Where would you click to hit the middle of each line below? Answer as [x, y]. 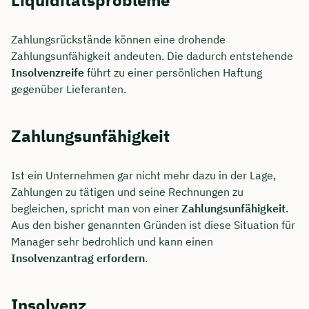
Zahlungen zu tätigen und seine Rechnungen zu [127, 191]
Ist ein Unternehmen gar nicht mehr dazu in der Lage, [143, 175]
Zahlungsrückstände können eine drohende [118, 39]
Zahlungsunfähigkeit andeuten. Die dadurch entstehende [152, 56]
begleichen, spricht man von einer [96, 208]
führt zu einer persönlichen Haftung [173, 72]
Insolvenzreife [48, 72]
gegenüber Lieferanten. [69, 89]
